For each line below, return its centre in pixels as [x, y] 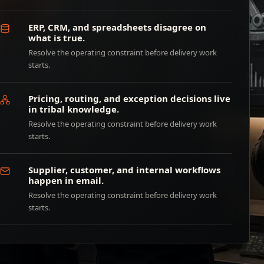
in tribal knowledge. [74, 109]
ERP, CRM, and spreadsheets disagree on [118, 27]
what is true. [57, 38]
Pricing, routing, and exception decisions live [130, 98]
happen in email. [66, 180]
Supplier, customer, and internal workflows [125, 170]
